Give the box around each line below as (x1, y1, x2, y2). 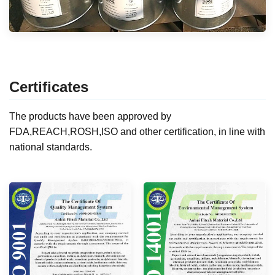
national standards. (9, 142, 92, 153)
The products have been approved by (9, 111, 171, 122)
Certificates (9, 79, 88, 96)
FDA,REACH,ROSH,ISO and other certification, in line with (9, 126, 265, 137)
